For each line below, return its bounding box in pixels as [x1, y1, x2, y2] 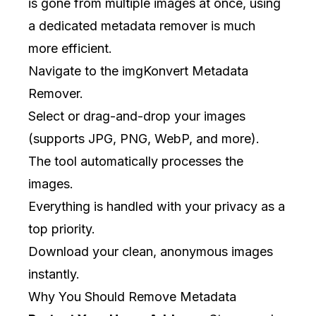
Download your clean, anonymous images [28, 244, 273, 259]
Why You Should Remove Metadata [28, 289, 236, 304]
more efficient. [28, 41, 112, 56]
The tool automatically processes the [28, 154, 243, 169]
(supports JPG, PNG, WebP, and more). [28, 131, 260, 146]
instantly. [28, 267, 80, 281]
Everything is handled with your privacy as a [28, 199, 285, 214]
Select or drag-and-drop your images [28, 109, 245, 123]
